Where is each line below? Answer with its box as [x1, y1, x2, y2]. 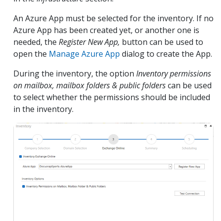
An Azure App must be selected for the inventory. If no [13, 12, 214, 24]
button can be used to [120, 36, 203, 47]
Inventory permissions [136, 68, 211, 79]
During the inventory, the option [13, 68, 136, 79]
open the [13, 48, 49, 59]
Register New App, [59, 36, 120, 47]
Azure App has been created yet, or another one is [13, 24, 199, 36]
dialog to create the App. [120, 48, 212, 59]
